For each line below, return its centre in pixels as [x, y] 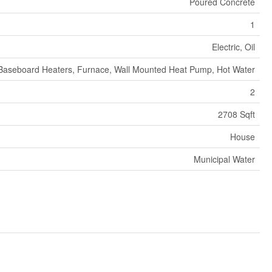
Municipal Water [224, 159]
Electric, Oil [233, 46]
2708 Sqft [236, 114]
